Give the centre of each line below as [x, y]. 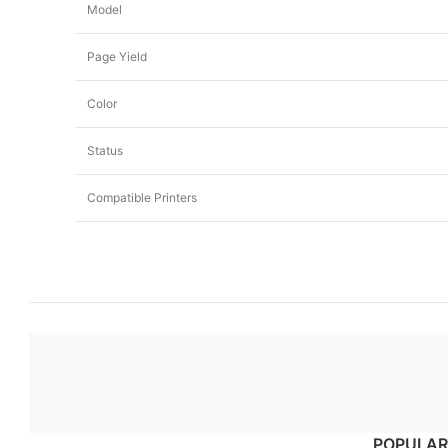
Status [105, 150]
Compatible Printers [142, 197]
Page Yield [117, 56]
